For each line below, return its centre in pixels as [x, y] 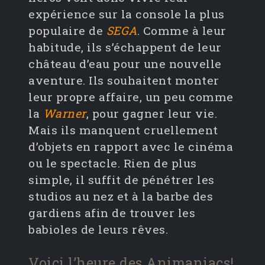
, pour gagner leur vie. [151, 114]
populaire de [67, 31]
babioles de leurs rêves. [98, 230]
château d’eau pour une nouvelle [125, 64]
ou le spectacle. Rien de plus [113, 163]
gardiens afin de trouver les [112, 213]
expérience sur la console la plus [127, 14]
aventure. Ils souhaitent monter [124, 80]
